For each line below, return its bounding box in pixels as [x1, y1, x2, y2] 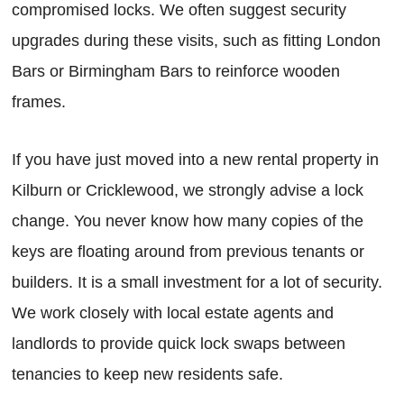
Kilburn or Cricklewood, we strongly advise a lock [12, 181, 363, 200]
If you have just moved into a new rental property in [12, 151, 379, 170]
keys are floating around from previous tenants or [12, 243, 364, 262]
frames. [12, 93, 66, 112]
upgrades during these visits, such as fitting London [12, 32, 381, 50]
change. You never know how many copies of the [12, 212, 363, 231]
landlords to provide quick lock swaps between [12, 335, 345, 353]
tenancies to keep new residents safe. [12, 365, 283, 384]
